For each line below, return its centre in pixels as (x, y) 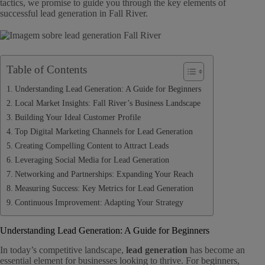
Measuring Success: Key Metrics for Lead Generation (104, 188)
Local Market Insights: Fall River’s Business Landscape (107, 103)
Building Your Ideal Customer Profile (77, 117)
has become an (216, 250)
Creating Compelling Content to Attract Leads (91, 146)
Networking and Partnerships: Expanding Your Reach (104, 174)
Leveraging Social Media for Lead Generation (92, 160)
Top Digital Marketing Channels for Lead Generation (104, 132)
